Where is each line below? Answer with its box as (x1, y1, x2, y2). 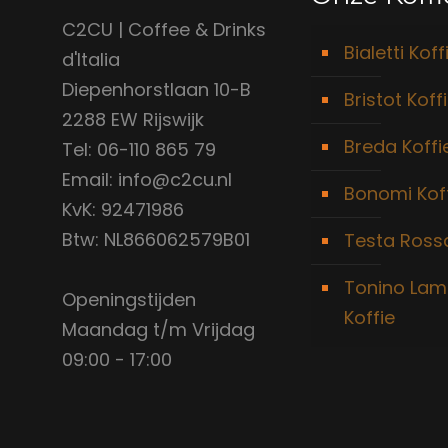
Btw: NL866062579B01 (62, 227, 250, 252)
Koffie (343, 305, 395, 330)
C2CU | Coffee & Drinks (62, 17, 266, 42)
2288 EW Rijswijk (62, 107, 204, 132)
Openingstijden (62, 287, 196, 312)
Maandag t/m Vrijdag (62, 317, 255, 342)
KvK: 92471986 (62, 197, 184, 222)
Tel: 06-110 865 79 (62, 137, 216, 162)
